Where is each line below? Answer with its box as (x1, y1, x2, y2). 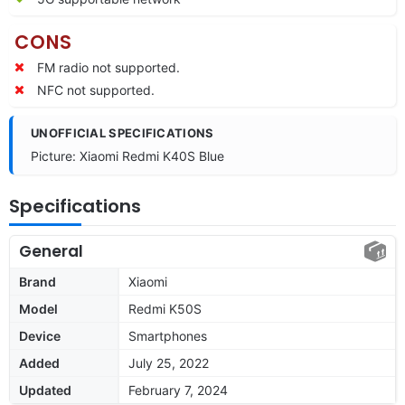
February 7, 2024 (128, 381, 228, 398)
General (19, 240, 83, 262)
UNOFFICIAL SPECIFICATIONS (31, 125, 214, 140)
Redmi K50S (128, 300, 202, 316)
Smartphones (128, 327, 207, 344)
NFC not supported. (37, 81, 155, 98)
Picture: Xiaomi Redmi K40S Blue (31, 147, 224, 164)
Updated (19, 381, 71, 398)
